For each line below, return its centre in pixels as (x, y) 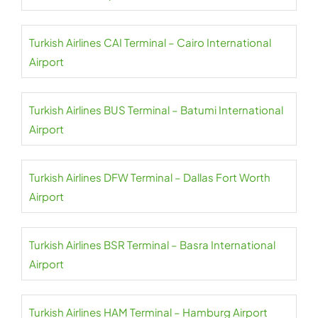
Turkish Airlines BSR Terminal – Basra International (152, 245)
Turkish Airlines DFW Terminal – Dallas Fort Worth (150, 177)
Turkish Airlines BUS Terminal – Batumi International (156, 110)
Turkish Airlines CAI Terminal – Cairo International (150, 42)
